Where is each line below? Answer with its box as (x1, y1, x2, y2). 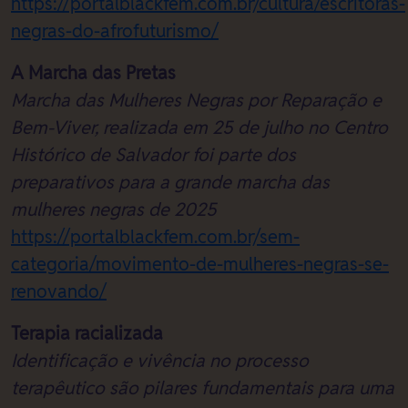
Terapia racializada (11, 322, 163, 344)
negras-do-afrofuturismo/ (11, 20, 219, 42)
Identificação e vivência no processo (11, 350, 309, 372)
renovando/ (11, 280, 107, 302)
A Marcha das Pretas (11, 62, 176, 84)
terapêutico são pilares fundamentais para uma (11, 377, 394, 399)
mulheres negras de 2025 (11, 199, 217, 220)
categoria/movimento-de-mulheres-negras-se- (11, 253, 389, 275)
